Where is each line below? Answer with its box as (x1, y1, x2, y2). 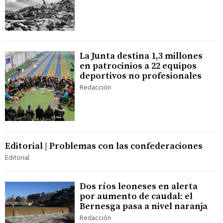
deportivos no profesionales (80, 70, 202, 82)
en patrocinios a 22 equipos (80, 60, 197, 72)
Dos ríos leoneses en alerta (80, 180, 198, 192)
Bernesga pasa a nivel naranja (80, 200, 208, 212)
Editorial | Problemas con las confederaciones (5, 140, 203, 152)
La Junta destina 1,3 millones (80, 50, 203, 62)
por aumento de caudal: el (80, 190, 193, 202)
